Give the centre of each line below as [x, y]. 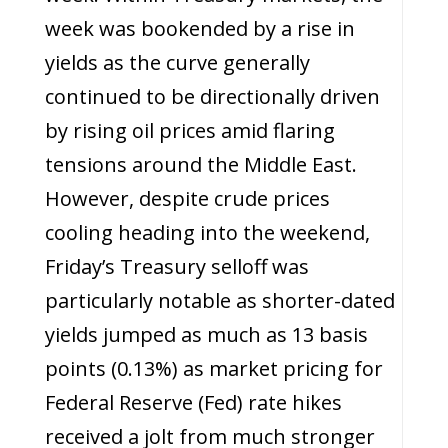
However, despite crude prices [187, 198]
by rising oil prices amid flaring [189, 130]
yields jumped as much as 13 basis [206, 334]
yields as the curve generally [177, 62]
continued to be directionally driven [212, 96]
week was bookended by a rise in [199, 28]
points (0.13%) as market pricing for [213, 368]
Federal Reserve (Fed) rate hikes [193, 402]
